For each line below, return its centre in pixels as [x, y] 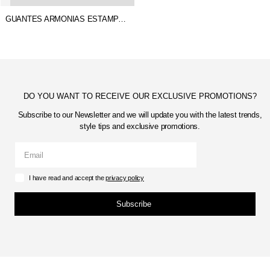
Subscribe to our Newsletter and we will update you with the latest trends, [140, 115]
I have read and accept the [67, 177]
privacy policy [125, 177]
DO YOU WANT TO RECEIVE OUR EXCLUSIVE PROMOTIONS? [140, 96]
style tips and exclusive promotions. [140, 127]
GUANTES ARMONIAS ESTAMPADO [122, 19]
